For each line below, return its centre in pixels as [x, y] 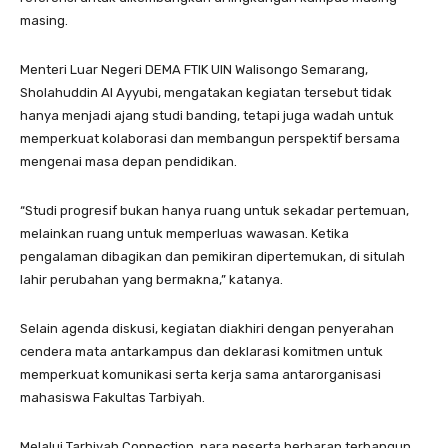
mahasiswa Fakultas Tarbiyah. [112, 397]
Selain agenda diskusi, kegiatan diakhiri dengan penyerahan [207, 328]
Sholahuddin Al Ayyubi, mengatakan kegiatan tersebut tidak [206, 92]
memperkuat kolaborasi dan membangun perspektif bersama [210, 138]
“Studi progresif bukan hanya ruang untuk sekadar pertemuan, [214, 210]
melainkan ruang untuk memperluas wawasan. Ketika [184, 233]
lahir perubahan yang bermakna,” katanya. [151, 279]
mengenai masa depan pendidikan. [128, 161]
